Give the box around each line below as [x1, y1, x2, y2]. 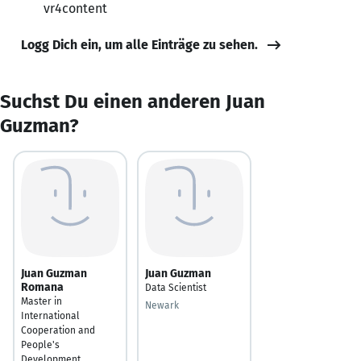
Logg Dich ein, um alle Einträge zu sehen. [21, 36, 258, 52]
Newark [145, 299, 179, 311]
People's [21, 338, 60, 351]
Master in [21, 295, 62, 307]
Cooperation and [21, 324, 95, 336]
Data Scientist [145, 281, 206, 293]
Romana [21, 280, 64, 294]
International [21, 309, 80, 322]
